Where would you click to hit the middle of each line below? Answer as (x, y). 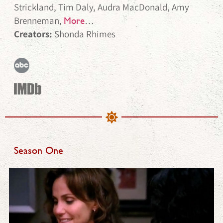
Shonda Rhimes (85, 34)
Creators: (34, 34)
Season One (39, 150)
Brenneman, (39, 20)
